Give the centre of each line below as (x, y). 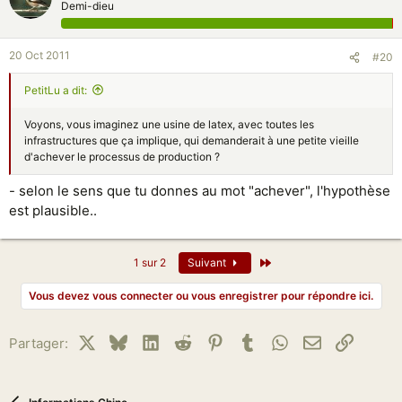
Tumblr (278, 341)
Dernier (291, 262)
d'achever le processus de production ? (122, 156)
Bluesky (152, 341)
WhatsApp (320, 341)
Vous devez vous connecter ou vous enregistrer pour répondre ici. (201, 296)
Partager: (39, 343)
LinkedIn (186, 341)
